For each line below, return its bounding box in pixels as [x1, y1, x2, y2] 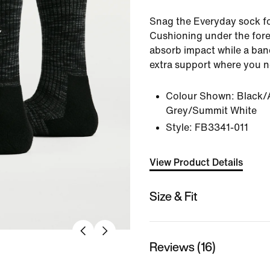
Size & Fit [149, 187, 198, 205]
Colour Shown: [166, 91, 234, 101]
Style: [166, 122, 192, 133]
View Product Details [149, 157, 243, 168]
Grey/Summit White [166, 105, 257, 116]
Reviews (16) [149, 237, 216, 256]
